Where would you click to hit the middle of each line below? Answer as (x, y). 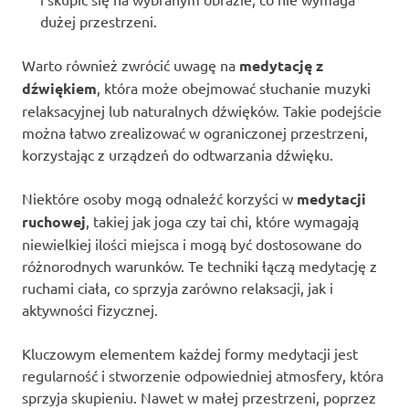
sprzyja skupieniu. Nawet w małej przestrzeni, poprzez (199, 397)
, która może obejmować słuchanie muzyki (234, 87)
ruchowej (54, 221)
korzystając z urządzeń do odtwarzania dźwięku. (178, 154)
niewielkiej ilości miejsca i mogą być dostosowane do (192, 243)
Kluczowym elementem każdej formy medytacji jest (190, 353)
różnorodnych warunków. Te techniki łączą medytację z (199, 265)
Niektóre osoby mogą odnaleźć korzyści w (159, 198)
